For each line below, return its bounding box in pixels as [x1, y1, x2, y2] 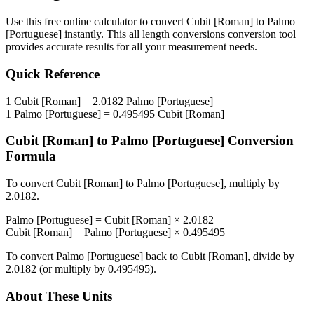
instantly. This [62, 28, 129, 41]
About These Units [6, 288, 112, 303]
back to [143, 250, 181, 263]
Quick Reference [6, 67, 100, 82]
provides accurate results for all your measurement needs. [6, 41, 257, 53]
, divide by [247, 250, 294, 263]
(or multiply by [36, 263, 108, 275]
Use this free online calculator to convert [6, 15, 186, 28]
